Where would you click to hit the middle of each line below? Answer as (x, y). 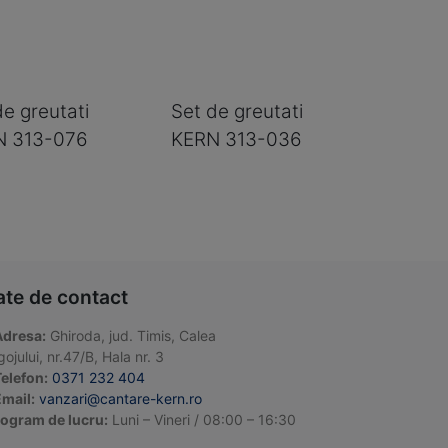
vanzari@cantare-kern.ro (120, 399)
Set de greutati (236, 111)
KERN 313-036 (237, 139)
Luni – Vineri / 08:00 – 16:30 (202, 420)
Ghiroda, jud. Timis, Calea (131, 336)
